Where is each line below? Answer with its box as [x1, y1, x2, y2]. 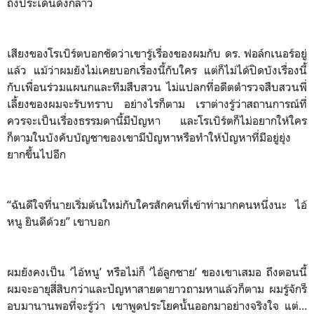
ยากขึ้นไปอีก [7, 146, 66, 161]
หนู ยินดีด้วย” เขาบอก [7, 214, 113, 228]
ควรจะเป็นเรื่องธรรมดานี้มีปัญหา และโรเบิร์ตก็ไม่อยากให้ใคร [7, 113, 307, 128]
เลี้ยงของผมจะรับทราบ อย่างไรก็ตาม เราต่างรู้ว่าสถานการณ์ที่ [7, 96, 307, 111]
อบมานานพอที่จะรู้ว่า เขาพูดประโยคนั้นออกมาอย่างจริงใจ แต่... [7, 298, 307, 313]
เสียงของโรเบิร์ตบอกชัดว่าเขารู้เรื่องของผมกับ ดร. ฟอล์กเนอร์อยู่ [7, 46, 307, 60]
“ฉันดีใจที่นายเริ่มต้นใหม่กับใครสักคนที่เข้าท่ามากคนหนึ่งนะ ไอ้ [7, 197, 307, 212]
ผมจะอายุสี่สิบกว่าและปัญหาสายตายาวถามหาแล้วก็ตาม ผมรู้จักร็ [7, 281, 307, 296]
